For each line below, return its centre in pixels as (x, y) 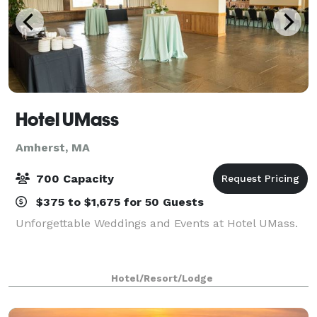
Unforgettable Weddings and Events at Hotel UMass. (157, 223)
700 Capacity (73, 178)
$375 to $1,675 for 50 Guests (118, 202)
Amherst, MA (53, 147)
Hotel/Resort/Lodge (162, 278)
